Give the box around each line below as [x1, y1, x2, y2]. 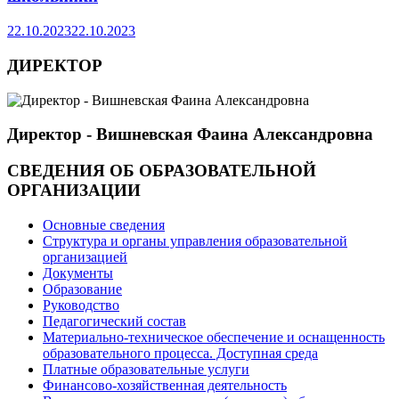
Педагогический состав [43, 313, 186, 329]
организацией [43, 248, 127, 265]
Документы [43, 265, 113, 281]
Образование [43, 281, 122, 297]
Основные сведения [43, 216, 165, 232]
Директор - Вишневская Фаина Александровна [7, 125, 373, 144]
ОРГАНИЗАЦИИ [7, 180, 141, 199]
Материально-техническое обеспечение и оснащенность [43, 329, 385, 345]
